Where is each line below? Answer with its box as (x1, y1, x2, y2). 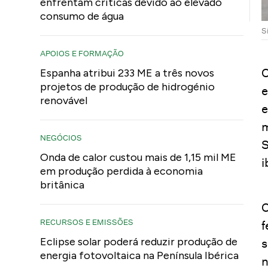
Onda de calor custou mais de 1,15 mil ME (40, 151, 237, 164)
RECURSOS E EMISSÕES (40, 217, 134, 227)
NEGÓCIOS (40, 133, 83, 142)
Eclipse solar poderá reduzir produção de (40, 235, 238, 248)
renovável (40, 94, 88, 107)
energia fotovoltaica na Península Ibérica (40, 249, 239, 262)
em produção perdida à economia (40, 165, 203, 178)
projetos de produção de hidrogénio (40, 80, 215, 93)
